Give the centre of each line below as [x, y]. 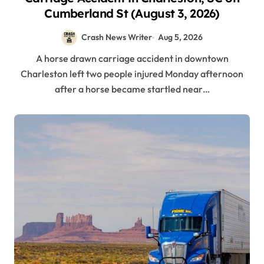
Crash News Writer [116, 37]
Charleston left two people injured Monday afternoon [132, 74]
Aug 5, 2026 [181, 37]
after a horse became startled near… [132, 89]
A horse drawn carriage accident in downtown [39, 59]
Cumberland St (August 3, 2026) [132, 13]
